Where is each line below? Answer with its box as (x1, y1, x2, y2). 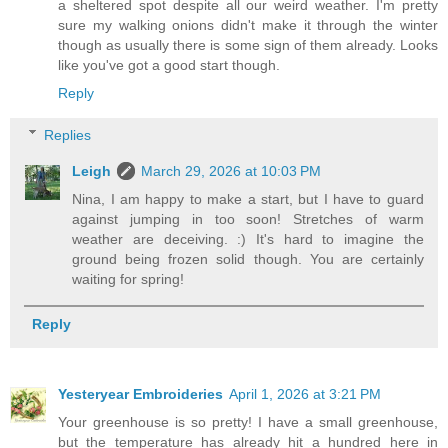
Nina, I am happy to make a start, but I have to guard (72, 190, 424, 207)
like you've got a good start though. (58, 57, 280, 74)
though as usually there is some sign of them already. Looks (58, 37, 438, 54)
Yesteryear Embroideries (58, 385, 223, 402)
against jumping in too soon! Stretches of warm (72, 210, 424, 227)
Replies (44, 126, 92, 143)
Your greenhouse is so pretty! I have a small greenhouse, (58, 413, 438, 430)
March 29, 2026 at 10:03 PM (141, 162, 322, 179)
